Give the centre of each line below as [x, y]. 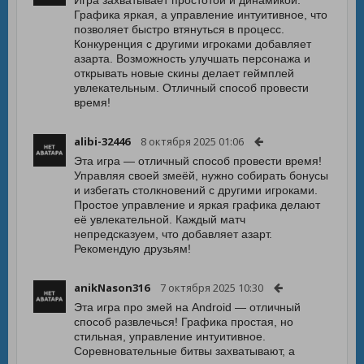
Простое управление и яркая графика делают [197, 205]
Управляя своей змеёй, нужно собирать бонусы [201, 175]
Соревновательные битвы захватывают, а [184, 351]
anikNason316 [112, 288]
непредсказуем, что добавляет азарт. [173, 234]
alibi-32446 [102, 141]
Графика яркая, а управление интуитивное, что [201, 15]
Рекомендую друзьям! [132, 249]
